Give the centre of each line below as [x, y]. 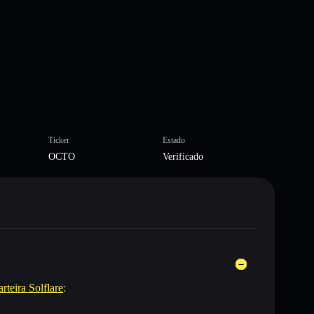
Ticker [59, 140]
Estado [174, 140]
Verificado [183, 156]
